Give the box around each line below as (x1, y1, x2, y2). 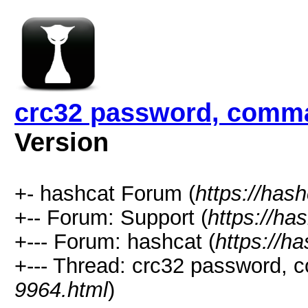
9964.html (14, 278, 108, 301)
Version (14, 128, 109, 157)
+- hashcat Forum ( (14, 181, 195, 205)
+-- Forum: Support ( (14, 206, 208, 229)
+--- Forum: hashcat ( (14, 230, 215, 253)
